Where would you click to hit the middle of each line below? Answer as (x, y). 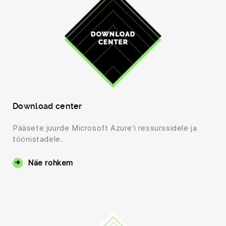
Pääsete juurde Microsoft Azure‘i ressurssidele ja (105, 128)
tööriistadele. (38, 139)
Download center (47, 106)
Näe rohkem (50, 162)
